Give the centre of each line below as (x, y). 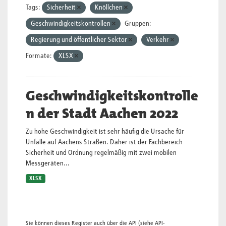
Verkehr (158, 40)
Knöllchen (109, 8)
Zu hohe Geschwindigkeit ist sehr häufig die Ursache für (105, 132)
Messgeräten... (48, 163)
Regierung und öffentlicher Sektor (80, 40)
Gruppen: (138, 24)
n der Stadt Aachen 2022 (102, 114)
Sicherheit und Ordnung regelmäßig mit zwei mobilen (101, 153)
